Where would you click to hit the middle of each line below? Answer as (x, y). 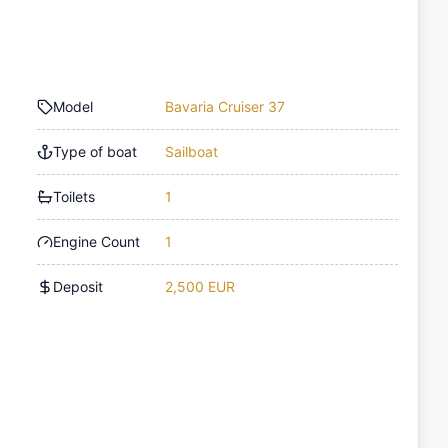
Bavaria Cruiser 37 (225, 106)
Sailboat (192, 151)
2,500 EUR (200, 286)
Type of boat (95, 151)
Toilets (74, 196)
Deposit (78, 286)
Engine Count (97, 241)
